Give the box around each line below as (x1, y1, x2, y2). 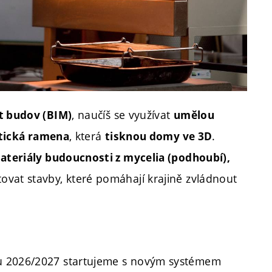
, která (69, 129, 105, 143)
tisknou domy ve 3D (104, 129, 212, 143)
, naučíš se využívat (72, 107, 174, 122)
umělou (173, 108, 215, 122)
